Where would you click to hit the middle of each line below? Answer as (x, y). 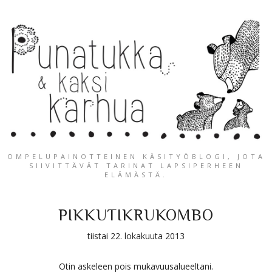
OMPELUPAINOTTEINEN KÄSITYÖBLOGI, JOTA (136, 156)
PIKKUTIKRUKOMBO (136, 215)
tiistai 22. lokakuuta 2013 (136, 236)
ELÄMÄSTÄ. (136, 174)
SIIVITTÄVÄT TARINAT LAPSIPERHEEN (136, 165)
